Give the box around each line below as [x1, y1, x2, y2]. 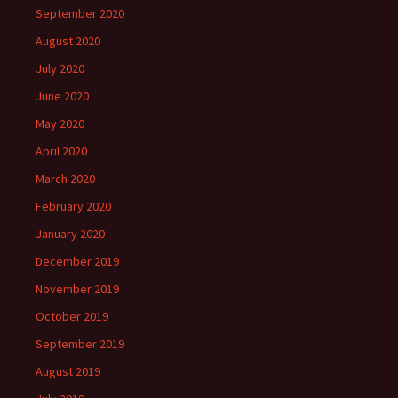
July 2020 [36, 60, 84, 76]
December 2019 [36, 253, 119, 269]
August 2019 [36, 363, 100, 379]
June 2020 [36, 88, 89, 104]
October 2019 [36, 308, 108, 324]
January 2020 [36, 226, 105, 242]
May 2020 [36, 115, 84, 131]
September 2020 [36, 5, 124, 21]
